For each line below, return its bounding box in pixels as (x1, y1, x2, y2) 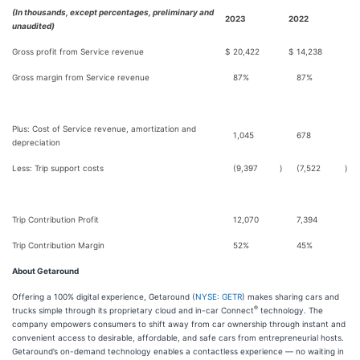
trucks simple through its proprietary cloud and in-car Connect (12, 305, 254, 315)
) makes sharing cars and (242, 292, 339, 301)
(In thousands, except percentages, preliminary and (12, 7, 214, 17)
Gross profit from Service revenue (12, 47, 144, 56)
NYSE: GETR (195, 292, 242, 301)
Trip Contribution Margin (12, 240, 104, 250)
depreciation (12, 137, 60, 147)
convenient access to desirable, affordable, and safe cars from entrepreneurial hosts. (12, 333, 344, 342)
